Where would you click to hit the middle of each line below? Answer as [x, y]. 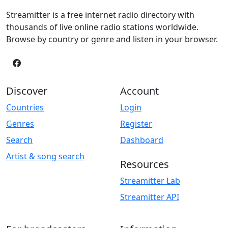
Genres [20, 123]
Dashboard [142, 140]
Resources [145, 164]
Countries [25, 107]
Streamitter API [150, 197]
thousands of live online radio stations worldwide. [102, 27]
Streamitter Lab [150, 180]
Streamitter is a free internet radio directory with [100, 15]
